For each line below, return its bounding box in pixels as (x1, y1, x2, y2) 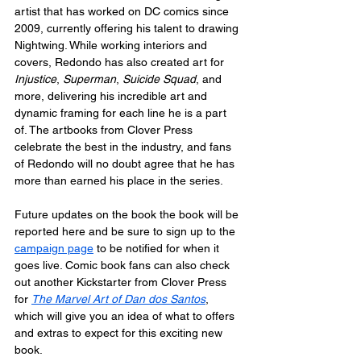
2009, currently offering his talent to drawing (15, 21, 242, 35)
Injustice (15, 72, 56, 85)
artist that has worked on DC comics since (15, 4, 232, 18)
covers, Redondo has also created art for (15, 55, 227, 68)
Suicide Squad (122, 72, 196, 85)
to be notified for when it (93, 241, 222, 255)
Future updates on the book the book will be (15, 207, 242, 221)
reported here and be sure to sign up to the (15, 224, 239, 238)
